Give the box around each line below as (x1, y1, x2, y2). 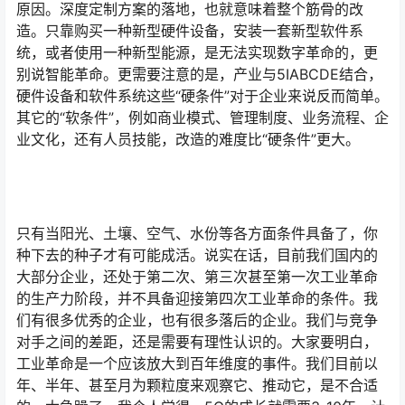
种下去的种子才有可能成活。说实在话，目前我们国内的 (16, 246, 378, 265)
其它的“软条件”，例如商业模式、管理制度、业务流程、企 (16, 108, 389, 127)
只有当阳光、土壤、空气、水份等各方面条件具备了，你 (16, 224, 378, 243)
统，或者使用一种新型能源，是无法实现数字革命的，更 (16, 43, 378, 62)
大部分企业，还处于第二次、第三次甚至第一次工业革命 (16, 268, 378, 287)
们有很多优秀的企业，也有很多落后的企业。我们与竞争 (16, 311, 378, 330)
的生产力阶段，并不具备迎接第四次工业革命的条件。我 (16, 289, 378, 308)
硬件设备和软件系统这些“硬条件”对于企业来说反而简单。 (16, 87, 389, 106)
